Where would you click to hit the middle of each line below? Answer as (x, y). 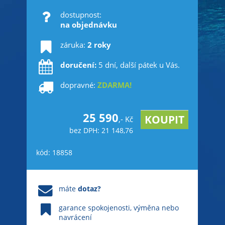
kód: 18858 (54, 153)
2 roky (99, 45)
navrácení (76, 217)
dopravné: (79, 85)
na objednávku (88, 25)
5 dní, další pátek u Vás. (139, 65)
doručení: (79, 65)
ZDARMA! (114, 85)
